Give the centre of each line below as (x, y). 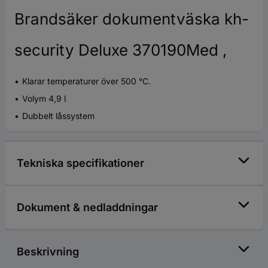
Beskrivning (48, 252)
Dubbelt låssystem (58, 116)
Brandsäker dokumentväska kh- (132, 19)
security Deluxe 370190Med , (121, 50)
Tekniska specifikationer (80, 163)
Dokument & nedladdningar (87, 208)
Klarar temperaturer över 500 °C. (86, 81)
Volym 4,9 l (44, 99)
